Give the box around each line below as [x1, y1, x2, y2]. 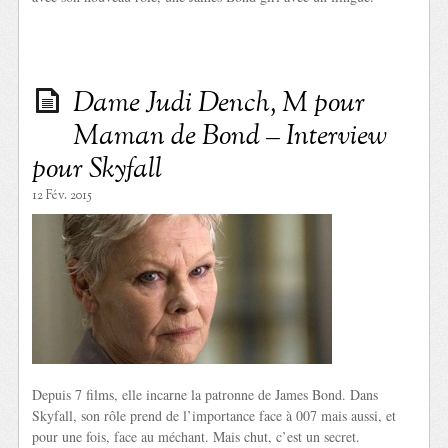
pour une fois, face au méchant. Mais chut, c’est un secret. [32, 426, 361, 446]
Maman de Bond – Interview [73, 116, 388, 157]
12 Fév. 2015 [32, 186, 93, 205]
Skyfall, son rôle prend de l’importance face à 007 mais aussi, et [32, 405, 397, 425]
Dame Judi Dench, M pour [73, 83, 366, 124]
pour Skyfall [32, 149, 163, 190]
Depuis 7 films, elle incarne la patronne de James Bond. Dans [32, 384, 379, 404]
